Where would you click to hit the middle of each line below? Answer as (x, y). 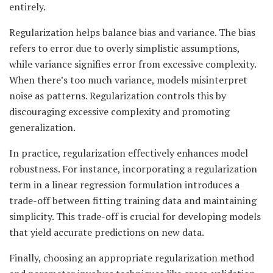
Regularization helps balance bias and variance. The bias (132, 33)
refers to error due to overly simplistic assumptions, (124, 48)
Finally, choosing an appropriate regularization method (132, 258)
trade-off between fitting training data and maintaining (133, 201)
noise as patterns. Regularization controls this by (118, 96)
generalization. (42, 128)
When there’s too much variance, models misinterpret (128, 80)
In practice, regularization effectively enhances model (129, 153)
